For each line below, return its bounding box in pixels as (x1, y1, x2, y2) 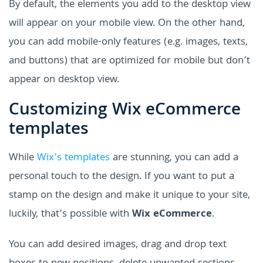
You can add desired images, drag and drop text (9, 237, 227, 254)
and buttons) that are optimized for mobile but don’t (9, 53, 250, 70)
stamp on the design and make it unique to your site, (9, 187, 250, 205)
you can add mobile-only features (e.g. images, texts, (9, 34, 248, 52)
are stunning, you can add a (110, 150, 238, 167)
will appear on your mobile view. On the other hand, (9, 15, 245, 33)
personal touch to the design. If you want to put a (9, 168, 234, 186)
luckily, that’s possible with (9, 206, 132, 224)
